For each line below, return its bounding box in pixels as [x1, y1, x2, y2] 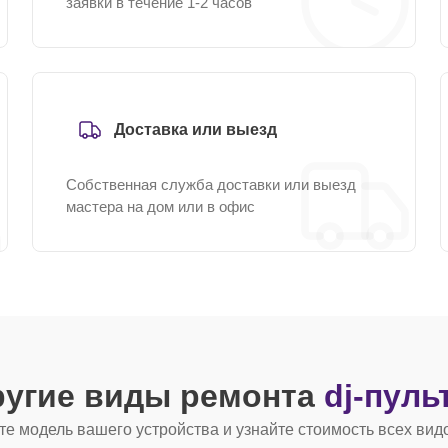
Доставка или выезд [114, 121, 277, 138]
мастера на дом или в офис [66, 198, 255, 215]
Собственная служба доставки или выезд [66, 176, 356, 193]
